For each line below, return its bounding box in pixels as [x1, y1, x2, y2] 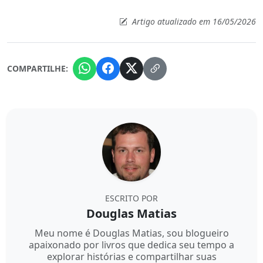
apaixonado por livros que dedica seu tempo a [29, 238, 234, 251]
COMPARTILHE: [7, 63, 68, 75]
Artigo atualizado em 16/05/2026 [130, 15, 256, 27]
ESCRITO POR [105, 192, 158, 204]
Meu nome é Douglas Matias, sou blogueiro [34, 226, 229, 240]
